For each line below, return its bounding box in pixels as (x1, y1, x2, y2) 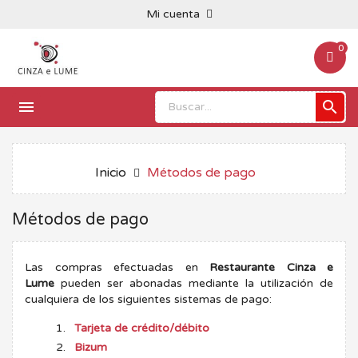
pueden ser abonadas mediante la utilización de (54, 276, 333, 290)
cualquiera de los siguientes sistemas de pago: (25, 292, 272, 306)
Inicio (94, 164, 126, 181)
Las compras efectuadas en (25, 260, 209, 274)
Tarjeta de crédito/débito (74, 320, 209, 335)
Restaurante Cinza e (209, 260, 333, 274)
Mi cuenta (145, 7, 200, 21)
